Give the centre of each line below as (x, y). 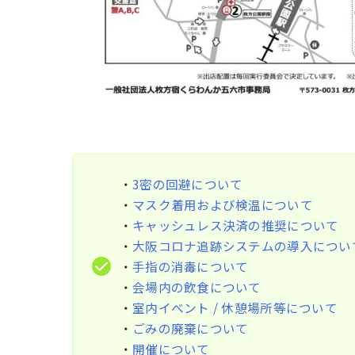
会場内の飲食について (197, 286)
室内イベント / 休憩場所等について (235, 307)
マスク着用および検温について (223, 204)
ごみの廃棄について (191, 328)
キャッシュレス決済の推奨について (236, 225)
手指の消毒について (191, 266)
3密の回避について (188, 183)
